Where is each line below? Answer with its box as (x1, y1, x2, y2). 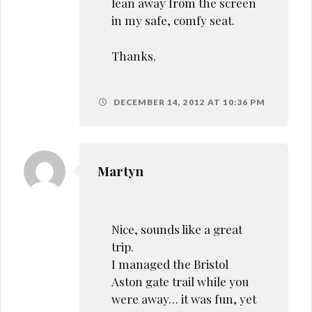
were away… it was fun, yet (111, 290, 256, 306)
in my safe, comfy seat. (111, 13, 235, 29)
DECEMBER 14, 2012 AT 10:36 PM (111, 97, 265, 108)
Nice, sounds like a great (111, 221, 242, 237)
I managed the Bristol (111, 256, 228, 272)
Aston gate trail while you (111, 273, 249, 289)
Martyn (97, 162, 143, 180)
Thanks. (111, 47, 156, 63)
